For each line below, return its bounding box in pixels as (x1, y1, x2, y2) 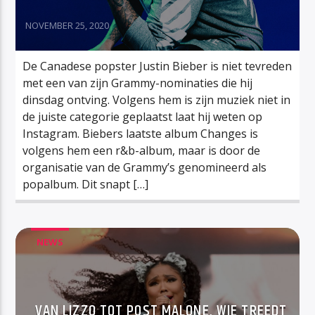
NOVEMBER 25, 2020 (25, 18, 110, 32)
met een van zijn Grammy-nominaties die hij (22, 75, 253, 91)
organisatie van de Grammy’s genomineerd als (22, 159, 267, 175)
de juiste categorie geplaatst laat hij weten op (22, 108, 263, 124)
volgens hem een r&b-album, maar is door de (22, 142, 261, 158)
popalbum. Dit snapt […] (22, 176, 149, 192)
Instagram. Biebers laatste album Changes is (22, 125, 259, 141)
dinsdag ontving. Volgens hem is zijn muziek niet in (22, 91, 291, 108)
